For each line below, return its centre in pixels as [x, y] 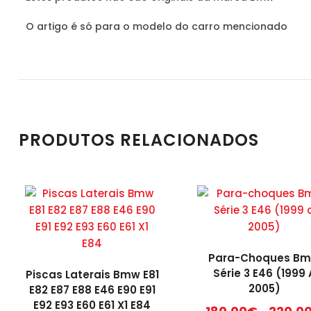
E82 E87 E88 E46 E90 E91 [92, 290]
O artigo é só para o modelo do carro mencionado [157, 26]
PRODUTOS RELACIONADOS [139, 140]
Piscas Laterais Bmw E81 [92, 275]
